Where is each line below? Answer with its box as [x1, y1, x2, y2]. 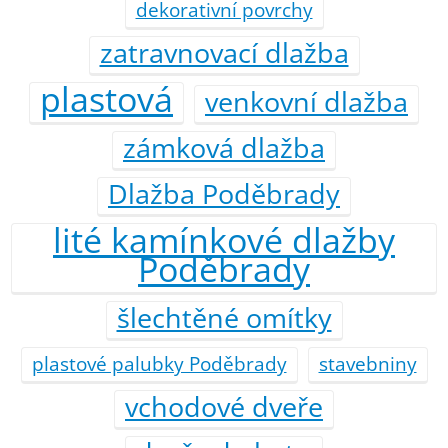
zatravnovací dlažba [99, 34, 349, 72]
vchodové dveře [125, 388, 323, 426]
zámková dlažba [123, 129, 325, 167]
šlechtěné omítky [116, 299, 332, 337]
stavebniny [318, 350, 417, 378]
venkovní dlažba [205, 83, 408, 121]
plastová [40, 75, 173, 123]
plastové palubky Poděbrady [31, 350, 287, 378]
